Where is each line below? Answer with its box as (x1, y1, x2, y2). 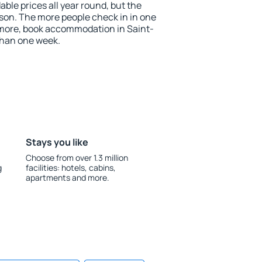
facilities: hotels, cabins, (25, 162, 116, 173)
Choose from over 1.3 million (25, 152, 128, 163)
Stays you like (25, 136, 88, 149)
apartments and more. (25, 172, 109, 183)
